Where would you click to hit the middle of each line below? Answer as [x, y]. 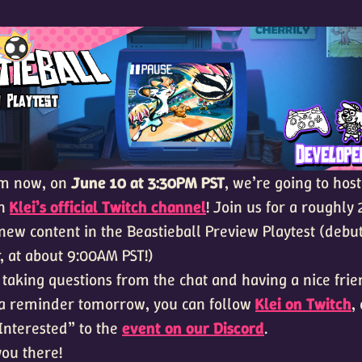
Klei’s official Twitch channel [108, 207]
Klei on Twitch [303, 304]
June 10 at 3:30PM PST [148, 183]
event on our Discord [193, 328]
